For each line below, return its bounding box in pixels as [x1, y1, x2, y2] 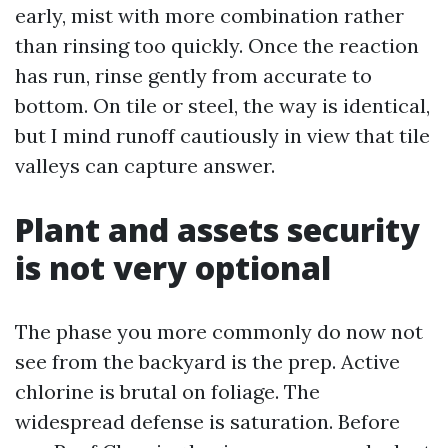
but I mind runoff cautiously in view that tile [15, 123, 430, 148]
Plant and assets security [15, 208, 420, 251]
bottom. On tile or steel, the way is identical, [15, 93, 430, 118]
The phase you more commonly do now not [15, 319, 423, 344]
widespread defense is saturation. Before [15, 409, 400, 434]
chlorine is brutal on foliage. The [15, 379, 320, 404]
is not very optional [15, 246, 331, 289]
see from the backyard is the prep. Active [15, 349, 400, 374]
